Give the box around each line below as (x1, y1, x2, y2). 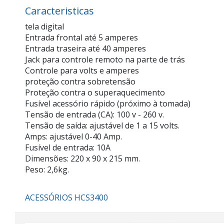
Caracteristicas (25, 4, 94, 17)
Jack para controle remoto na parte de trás (25, 54, 185, 65)
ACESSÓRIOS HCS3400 (25, 192, 108, 203)
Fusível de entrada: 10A (25, 142, 110, 153)
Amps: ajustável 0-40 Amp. (25, 131, 122, 142)
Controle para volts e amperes (25, 65, 139, 76)
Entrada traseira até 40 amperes (25, 43, 146, 54)
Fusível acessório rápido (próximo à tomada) (25, 98, 190, 109)
